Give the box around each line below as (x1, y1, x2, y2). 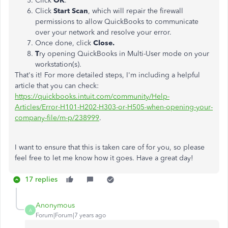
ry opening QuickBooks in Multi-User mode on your (39, 49, 209, 58)
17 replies (25, 175, 58, 184)
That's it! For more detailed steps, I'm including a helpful (15, 71, 200, 79)
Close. (93, 39, 115, 47)
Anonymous (36, 201, 75, 210)
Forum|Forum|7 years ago (36, 212, 106, 219)
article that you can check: (15, 81, 99, 90)
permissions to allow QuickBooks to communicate (35, 17, 198, 26)
